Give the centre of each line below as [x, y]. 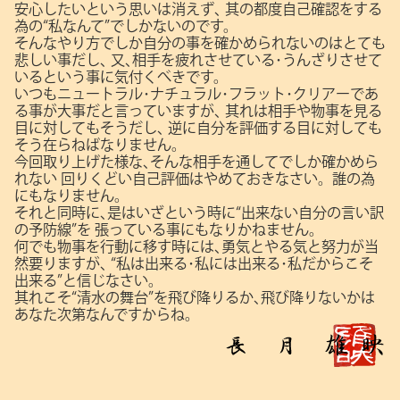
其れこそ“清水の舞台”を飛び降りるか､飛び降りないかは [195, 297]
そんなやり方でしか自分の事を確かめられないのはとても [200, 42]
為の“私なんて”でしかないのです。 [126, 25]
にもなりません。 [71, 195]
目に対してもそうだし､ [89, 127]
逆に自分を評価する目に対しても [273, 127]
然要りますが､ [61, 263]
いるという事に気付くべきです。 [121, 76]
